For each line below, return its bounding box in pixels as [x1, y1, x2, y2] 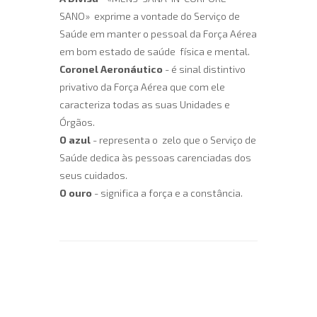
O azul [59, 134, 91, 146]
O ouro [59, 187, 92, 200]
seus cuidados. [59, 169, 127, 182]
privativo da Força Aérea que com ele [59, 81, 225, 93]
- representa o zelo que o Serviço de [91, 134, 256, 146]
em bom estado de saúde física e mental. [59, 45, 250, 58]
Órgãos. [59, 116, 95, 129]
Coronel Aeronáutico [59, 63, 163, 76]
